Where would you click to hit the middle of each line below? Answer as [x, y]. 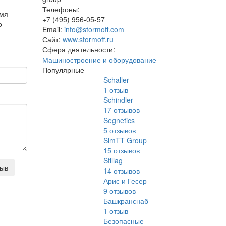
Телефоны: [61, 9]
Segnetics [119, 120]
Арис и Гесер [125, 181]
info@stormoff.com [94, 29]
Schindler [119, 100]
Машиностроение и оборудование [99, 60]
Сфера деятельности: [78, 49]
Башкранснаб [126, 201]
